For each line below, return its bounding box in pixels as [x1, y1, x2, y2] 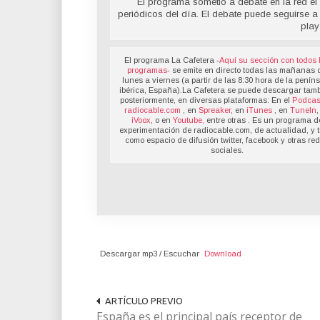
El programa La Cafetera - [124, 56, 220, 65]
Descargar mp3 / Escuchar [99, 249, 199, 259]
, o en [150, 116, 173, 125]
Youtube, [172, 116, 204, 125]
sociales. [210, 146, 244, 155]
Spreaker [198, 106, 231, 115]
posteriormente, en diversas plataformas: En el [119, 96, 292, 105]
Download [204, 249, 241, 259]
